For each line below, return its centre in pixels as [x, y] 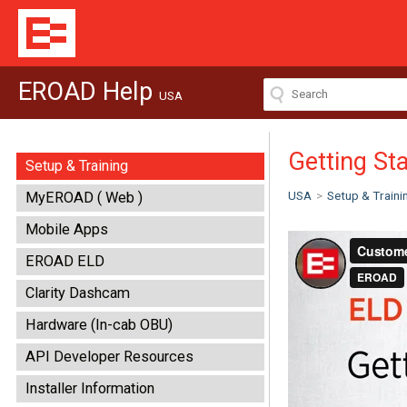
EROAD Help [89, 92]
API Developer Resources [109, 357]
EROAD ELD [65, 261]
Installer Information [90, 388]
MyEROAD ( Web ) [84, 198]
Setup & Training [77, 166]
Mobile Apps [67, 229]
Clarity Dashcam [78, 293]
